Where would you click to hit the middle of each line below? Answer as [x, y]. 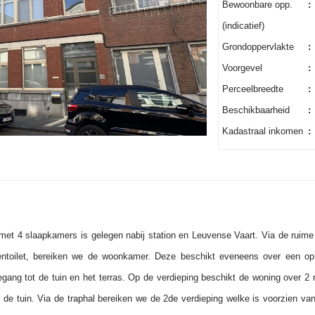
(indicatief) [243, 26]
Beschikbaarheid [256, 110]
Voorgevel [242, 68]
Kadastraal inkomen [262, 131]
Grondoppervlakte [258, 47]
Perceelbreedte [252, 89]
